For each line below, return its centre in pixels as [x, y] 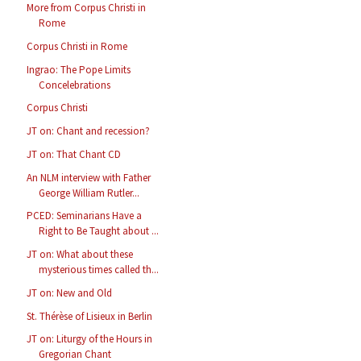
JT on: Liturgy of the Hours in [90, 339]
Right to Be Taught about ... [99, 231]
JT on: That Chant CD [74, 154]
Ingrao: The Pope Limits [79, 69]
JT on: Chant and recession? [89, 131]
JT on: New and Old [70, 293]
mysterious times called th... [99, 270]
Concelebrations [75, 85]
